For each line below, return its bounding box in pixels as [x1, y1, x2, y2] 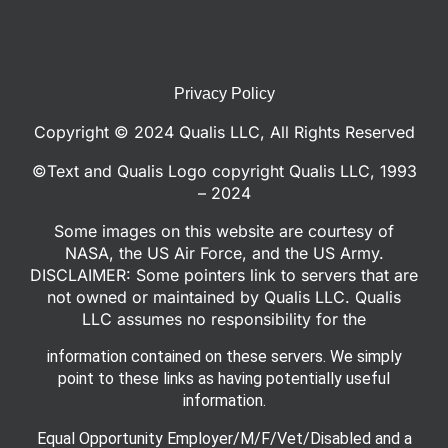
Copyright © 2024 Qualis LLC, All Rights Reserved [33, 122, 415, 142]
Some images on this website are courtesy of [54, 221, 394, 241]
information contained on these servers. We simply [46, 347, 402, 366]
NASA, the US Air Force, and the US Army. [64, 243, 384, 263]
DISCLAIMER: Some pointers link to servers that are [30, 265, 418, 285]
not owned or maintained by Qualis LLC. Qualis [47, 287, 401, 307]
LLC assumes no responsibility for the [82, 309, 366, 329]
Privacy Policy [173, 85, 275, 102]
